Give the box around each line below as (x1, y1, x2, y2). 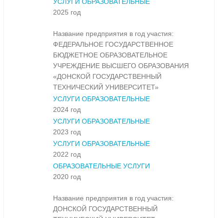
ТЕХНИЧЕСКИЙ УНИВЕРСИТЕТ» (53, 83, 159, 91)
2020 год (53, 173, 81, 181)
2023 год (53, 128, 81, 136)
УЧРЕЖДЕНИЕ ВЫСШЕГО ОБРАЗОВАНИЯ (53, 62, 189, 70)
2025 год (53, 8, 81, 17)
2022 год (53, 150, 81, 159)
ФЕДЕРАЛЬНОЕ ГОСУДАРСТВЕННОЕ (53, 40, 173, 49)
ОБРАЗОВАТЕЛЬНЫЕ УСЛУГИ (53, 162, 150, 170)
